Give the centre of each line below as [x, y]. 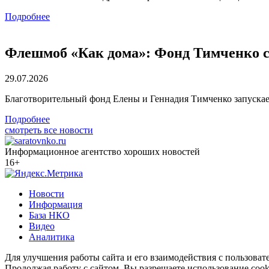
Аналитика [52, 237]
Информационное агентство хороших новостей [102, 152]
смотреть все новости [49, 130]
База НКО [49, 215]
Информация [56, 204]
